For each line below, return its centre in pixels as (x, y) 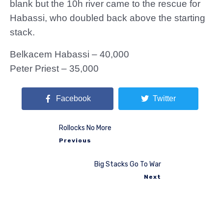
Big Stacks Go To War (128, 164)
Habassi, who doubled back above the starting (108, 18)
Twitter (164, 98)
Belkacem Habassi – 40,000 (69, 54)
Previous (75, 140)
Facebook (74, 98)
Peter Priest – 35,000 (54, 69)
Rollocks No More (85, 128)
